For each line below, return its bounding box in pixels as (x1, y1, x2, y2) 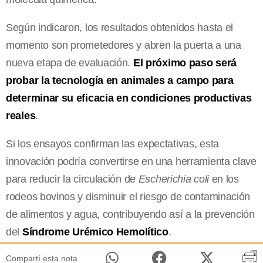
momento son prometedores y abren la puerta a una (6, 39, 241, 52)
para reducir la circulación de (6, 173, 139, 186)
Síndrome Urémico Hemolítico (22, 226, 168, 238)
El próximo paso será (133, 57, 237, 69)
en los (208, 173, 239, 186)
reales (6, 110, 36, 122)
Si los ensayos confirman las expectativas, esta (6, 138, 219, 150)
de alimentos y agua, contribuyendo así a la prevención (6, 208, 255, 221)
